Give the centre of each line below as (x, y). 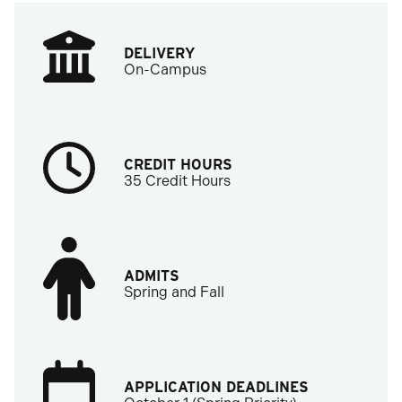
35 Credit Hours (177, 181)
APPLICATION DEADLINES (216, 387)
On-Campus (165, 70)
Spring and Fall (174, 292)
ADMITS (152, 276)
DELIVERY (159, 53)
